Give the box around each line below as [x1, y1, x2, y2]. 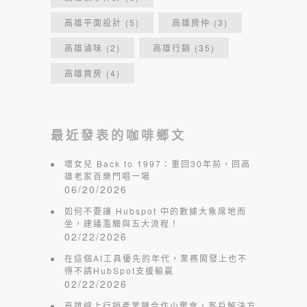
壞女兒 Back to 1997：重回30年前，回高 [64, 158, 251, 169]
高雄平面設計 [64, 16, 122, 28]
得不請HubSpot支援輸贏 [64, 265, 174, 276]
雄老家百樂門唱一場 [64, 170, 151, 182]
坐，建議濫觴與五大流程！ [64, 217, 180, 229]
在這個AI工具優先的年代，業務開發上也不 [64, 252, 247, 264]
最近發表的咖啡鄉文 [51, 130, 186, 143]
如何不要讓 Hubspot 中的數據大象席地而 [64, 205, 247, 217]
